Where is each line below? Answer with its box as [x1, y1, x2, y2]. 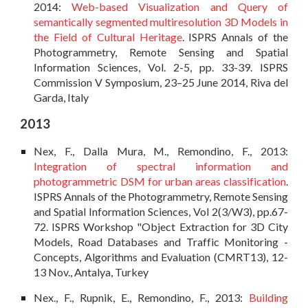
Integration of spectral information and [34, 159, 288, 173]
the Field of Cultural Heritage [34, 30, 182, 44]
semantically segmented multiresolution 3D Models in [34, 15, 288, 29]
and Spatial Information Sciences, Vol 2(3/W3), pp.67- [34, 204, 288, 218]
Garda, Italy [34, 91, 89, 104]
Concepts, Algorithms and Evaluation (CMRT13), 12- [34, 250, 288, 263]
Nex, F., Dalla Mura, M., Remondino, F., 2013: [34, 144, 288, 157]
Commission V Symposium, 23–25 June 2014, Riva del [34, 76, 288, 89]
